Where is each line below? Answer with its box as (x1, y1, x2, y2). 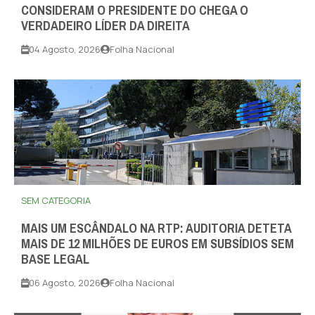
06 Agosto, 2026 (29, 276, 101, 290)
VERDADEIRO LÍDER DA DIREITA (21, 14, 190, 39)
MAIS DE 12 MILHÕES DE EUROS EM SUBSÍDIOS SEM (21, 232, 294, 257)
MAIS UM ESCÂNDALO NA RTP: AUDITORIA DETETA (21, 217, 291, 241)
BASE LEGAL (21, 247, 89, 272)
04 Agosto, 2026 (29, 43, 101, 56)
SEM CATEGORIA (21, 194, 91, 207)
